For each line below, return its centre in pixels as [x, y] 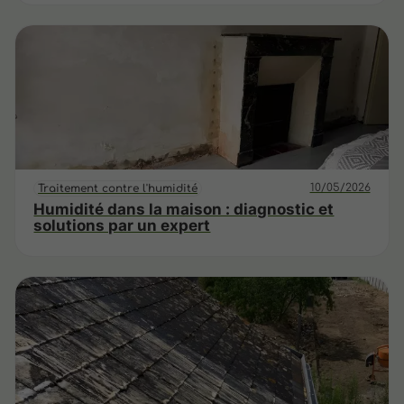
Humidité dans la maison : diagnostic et [184, 209]
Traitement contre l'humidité [118, 188]
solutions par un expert [122, 225]
